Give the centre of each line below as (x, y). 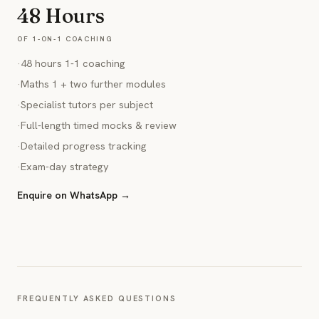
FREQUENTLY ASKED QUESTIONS (97, 298)
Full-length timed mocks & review (99, 125)
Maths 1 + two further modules (93, 84)
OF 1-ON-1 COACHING (65, 39)
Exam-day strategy (65, 166)
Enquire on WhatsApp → (74, 195)
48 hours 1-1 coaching (73, 63)
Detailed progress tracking (84, 146)
